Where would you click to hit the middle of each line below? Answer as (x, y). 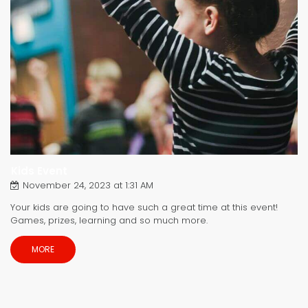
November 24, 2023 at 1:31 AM (88, 185)
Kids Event (39, 170)
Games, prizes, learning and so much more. (109, 220)
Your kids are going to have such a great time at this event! (144, 207)
